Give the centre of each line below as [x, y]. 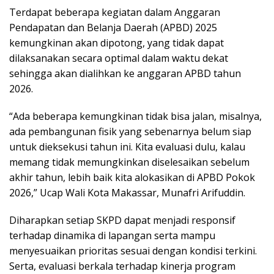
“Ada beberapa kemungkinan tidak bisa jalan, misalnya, [135, 117]
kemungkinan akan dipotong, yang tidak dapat [117, 43]
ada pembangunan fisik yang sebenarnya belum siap [130, 132]
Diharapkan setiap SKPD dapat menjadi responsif [122, 220]
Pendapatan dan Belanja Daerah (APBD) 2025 [113, 28]
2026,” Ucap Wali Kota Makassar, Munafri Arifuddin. [127, 193]
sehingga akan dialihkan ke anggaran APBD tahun [125, 74]
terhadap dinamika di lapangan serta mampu [112, 236]
